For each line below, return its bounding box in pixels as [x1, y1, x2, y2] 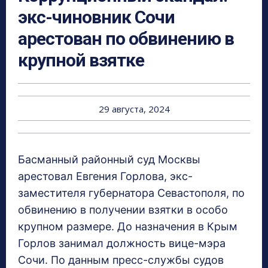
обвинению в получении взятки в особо [18, 203, 228, 217]
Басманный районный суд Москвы [18, 153, 200, 166]
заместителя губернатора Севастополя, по [18, 187, 245, 200]
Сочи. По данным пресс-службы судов [18, 254, 224, 267]
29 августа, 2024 [98, 103, 170, 115]
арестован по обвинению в [18, 28, 234, 50]
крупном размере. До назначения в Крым [18, 220, 237, 233]
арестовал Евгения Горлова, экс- [18, 170, 193, 183]
